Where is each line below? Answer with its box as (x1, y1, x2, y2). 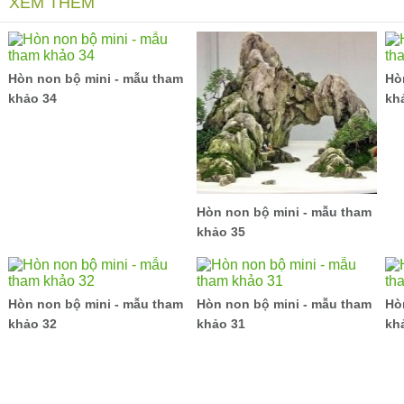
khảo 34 (8, 91, 57, 106)
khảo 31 (197, 317, 245, 331)
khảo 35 (197, 225, 245, 239)
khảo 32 (8, 317, 57, 331)
